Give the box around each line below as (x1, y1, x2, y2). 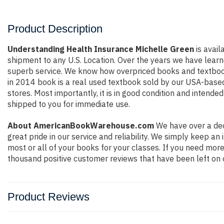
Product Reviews (7, 190, 89, 203)
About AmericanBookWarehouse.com (7, 120, 154, 130)
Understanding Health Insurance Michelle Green (7, 44, 194, 54)
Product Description (7, 22, 102, 35)
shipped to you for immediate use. (7, 99, 130, 109)
